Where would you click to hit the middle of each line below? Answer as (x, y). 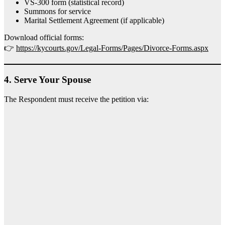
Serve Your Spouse (52, 80)
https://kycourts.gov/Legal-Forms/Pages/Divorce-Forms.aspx (112, 48)
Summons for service (58, 12)
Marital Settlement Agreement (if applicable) (94, 21)
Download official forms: (44, 38)
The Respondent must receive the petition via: (76, 99)
